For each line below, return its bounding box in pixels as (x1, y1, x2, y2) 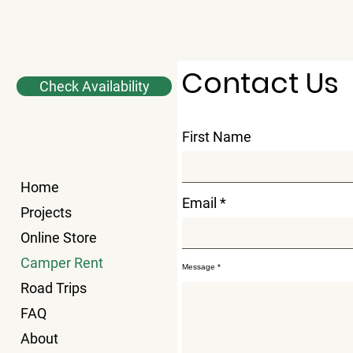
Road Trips (20, 279, 87, 296)
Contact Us (181, 62, 339, 103)
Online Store (20, 229, 97, 246)
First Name (182, 128, 251, 145)
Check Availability (39, 77, 150, 95)
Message (182, 262, 215, 271)
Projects (20, 203, 72, 221)
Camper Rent (20, 254, 103, 271)
